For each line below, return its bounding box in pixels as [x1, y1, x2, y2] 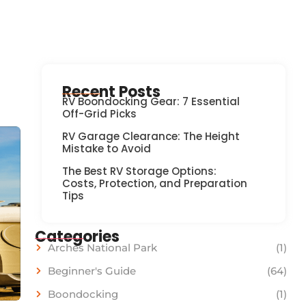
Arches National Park [47, 240, 157, 254]
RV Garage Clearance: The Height [61, 128, 240, 143]
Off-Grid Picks [61, 106, 137, 121]
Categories [34, 225, 120, 247]
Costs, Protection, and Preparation [61, 176, 247, 191]
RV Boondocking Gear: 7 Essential [61, 94, 240, 109]
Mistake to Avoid [61, 141, 151, 156]
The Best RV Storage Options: [61, 163, 217, 178]
